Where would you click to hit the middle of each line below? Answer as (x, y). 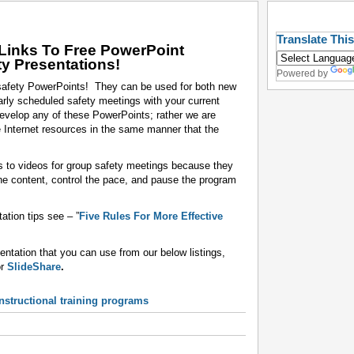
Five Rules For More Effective (151, 216)
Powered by (303, 73)
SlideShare (34, 267)
